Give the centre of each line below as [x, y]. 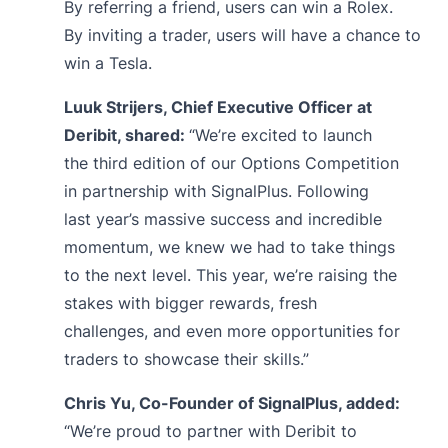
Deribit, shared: [126, 134]
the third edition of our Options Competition [231, 162]
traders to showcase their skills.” [186, 358]
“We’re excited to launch [280, 134]
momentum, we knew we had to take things [229, 246]
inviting [115, 34]
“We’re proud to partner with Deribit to [210, 430]
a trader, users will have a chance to [282, 34]
